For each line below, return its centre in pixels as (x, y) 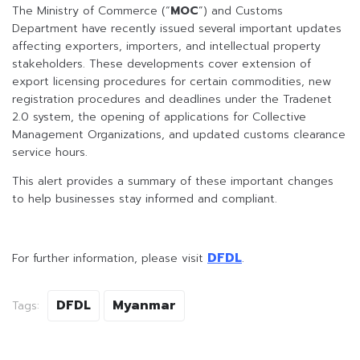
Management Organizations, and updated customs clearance (179, 135)
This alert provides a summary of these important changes (173, 182)
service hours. (50, 153)
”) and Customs (241, 11)
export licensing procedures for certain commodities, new (172, 82)
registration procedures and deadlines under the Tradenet (172, 100)
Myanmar (144, 306)
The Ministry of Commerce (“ (91, 11)
